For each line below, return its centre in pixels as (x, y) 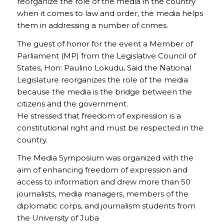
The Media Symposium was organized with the (105, 158)
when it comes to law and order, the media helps (110, 13)
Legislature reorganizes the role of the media (102, 79)
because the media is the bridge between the (104, 91)
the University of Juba (58, 218)
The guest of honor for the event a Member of (105, 43)
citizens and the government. (72, 103)
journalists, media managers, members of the (102, 194)
